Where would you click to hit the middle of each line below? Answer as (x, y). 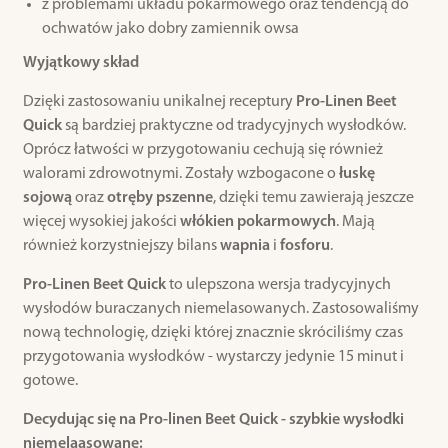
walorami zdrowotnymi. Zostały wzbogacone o (180, 174)
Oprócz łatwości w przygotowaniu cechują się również (202, 150)
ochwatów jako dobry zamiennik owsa (170, 29)
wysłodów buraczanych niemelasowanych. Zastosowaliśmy (220, 309)
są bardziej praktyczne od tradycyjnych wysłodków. (233, 126)
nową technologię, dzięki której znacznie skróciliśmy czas (212, 333)
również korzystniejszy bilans (121, 246)
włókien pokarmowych (257, 222)
